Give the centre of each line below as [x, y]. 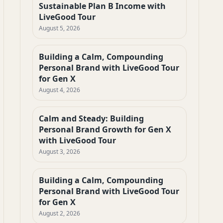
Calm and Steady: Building [91, 118]
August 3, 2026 [59, 152]
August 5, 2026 [59, 28]
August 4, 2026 [59, 90]
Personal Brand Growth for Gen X [105, 129]
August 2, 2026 [59, 213]
